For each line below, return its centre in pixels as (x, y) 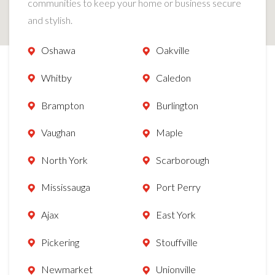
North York (64, 160)
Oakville (172, 50)
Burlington (177, 105)
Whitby (56, 78)
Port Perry (178, 187)
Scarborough (182, 160)
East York (176, 215)
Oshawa (58, 50)
